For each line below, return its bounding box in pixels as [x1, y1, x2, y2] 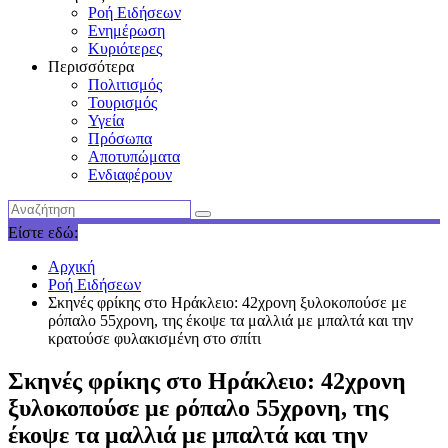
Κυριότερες [88, 40, 162, 57]
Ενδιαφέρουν [88, 166, 172, 183]
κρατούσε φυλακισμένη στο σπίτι [48, 330, 261, 347]
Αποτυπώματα [88, 148, 180, 165]
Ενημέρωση [88, 22, 165, 39]
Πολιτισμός [88, 76, 162, 93]
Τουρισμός [88, 94, 157, 111]
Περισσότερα [48, 58, 134, 75]
